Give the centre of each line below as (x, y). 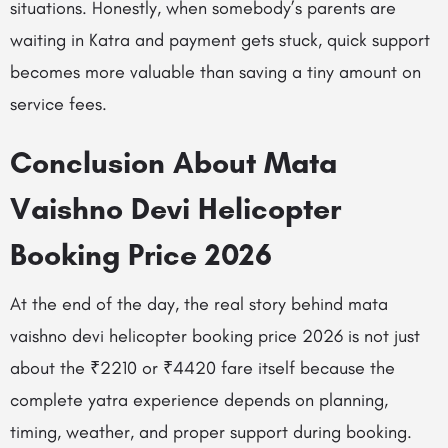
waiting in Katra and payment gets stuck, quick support (220, 40)
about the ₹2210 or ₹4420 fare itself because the (202, 368)
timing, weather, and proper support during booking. (211, 432)
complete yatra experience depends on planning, (199, 400)
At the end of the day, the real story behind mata (199, 304)
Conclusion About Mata (173, 162)
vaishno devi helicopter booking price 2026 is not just (215, 336)
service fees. (58, 104)
